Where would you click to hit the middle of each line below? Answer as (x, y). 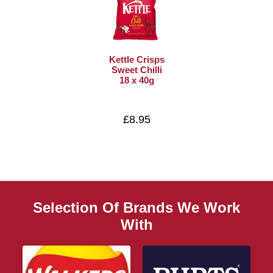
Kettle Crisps (136, 59)
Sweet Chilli (136, 69)
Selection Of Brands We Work (136, 208)
